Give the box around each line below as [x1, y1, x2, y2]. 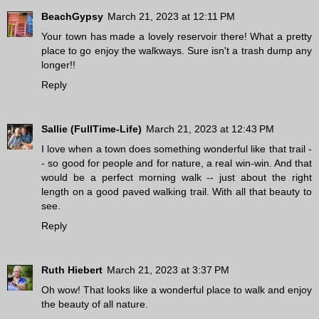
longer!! [41, 59, 75, 71]
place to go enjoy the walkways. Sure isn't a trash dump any [41, 45, 312, 57]
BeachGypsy [41, 11, 103, 23]
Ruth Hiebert [41, 264, 103, 276]
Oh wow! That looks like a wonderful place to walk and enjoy [41, 284, 312, 296]
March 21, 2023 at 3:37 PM [107, 264, 229, 276]
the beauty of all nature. [41, 298, 148, 310]
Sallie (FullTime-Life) [41, 123, 142, 135]
